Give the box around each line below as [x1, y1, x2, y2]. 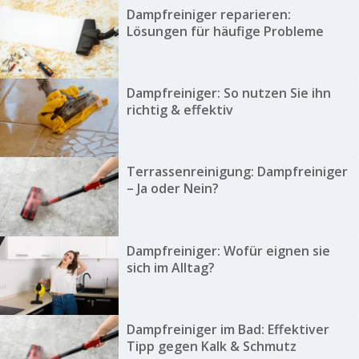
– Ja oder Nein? [126, 179, 219, 198]
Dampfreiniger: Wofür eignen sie [126, 241, 330, 260]
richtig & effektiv [126, 101, 233, 119]
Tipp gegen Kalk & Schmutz [126, 337, 296, 356]
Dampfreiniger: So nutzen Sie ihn [126, 84, 331, 103]
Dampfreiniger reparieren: [126, 5, 291, 23]
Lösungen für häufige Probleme [126, 22, 324, 40]
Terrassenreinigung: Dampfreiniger [126, 163, 348, 181]
